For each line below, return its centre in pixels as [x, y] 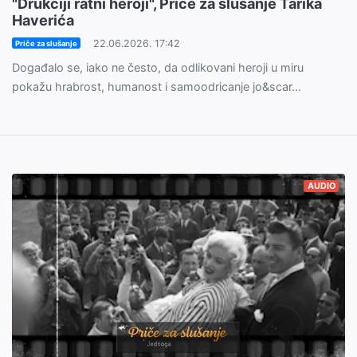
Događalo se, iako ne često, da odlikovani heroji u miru [158, 67]
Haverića [43, 20]
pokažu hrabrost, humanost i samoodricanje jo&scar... [157, 86]
